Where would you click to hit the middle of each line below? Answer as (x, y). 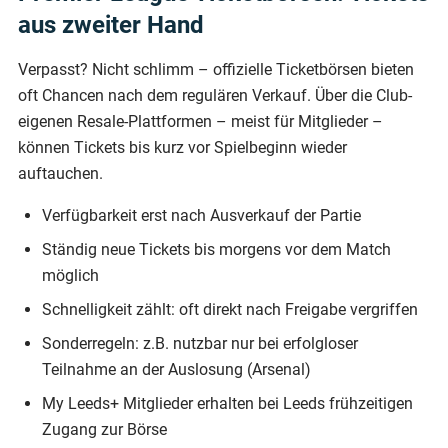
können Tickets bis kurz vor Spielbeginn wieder (182, 147)
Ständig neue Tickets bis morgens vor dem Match (216, 249)
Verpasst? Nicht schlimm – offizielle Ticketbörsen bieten (216, 69)
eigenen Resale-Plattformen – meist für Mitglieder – (200, 121)
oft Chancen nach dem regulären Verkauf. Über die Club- (215, 95)
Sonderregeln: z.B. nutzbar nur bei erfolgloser (200, 343)
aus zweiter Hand (111, 24)
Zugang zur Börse (104, 429)
